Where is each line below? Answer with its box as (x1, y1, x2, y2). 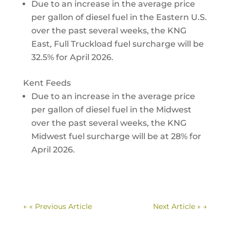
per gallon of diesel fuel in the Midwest (31, 105, 191, 114)
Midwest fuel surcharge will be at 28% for (31, 131, 201, 141)
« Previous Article (29, 202, 92, 211)
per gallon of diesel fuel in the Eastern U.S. (31, 12, 207, 22)
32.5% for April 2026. (31, 52, 113, 62)
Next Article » (153, 202, 201, 211)
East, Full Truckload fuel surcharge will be (31, 39, 204, 49)
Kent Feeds (23, 78, 71, 88)
